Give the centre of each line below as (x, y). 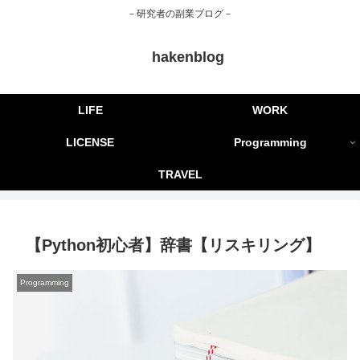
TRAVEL (180, 175)
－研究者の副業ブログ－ (180, 14)
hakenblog (188, 57)
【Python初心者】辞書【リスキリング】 (173, 245)
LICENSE (90, 143)
